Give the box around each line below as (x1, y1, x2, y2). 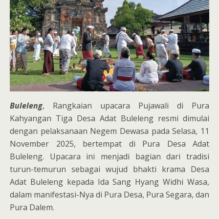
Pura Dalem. (10, 201, 54, 213)
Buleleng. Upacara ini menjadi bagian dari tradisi (10, 151, 209, 162)
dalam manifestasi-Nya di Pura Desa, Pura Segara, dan (10, 189, 209, 200)
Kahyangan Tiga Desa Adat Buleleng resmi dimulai (10, 112, 209, 124)
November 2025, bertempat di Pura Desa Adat (10, 138, 209, 149)
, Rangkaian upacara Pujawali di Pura (43, 100, 209, 111)
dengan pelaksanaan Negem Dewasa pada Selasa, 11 (10, 125, 209, 136)
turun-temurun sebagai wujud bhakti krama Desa (10, 163, 209, 175)
